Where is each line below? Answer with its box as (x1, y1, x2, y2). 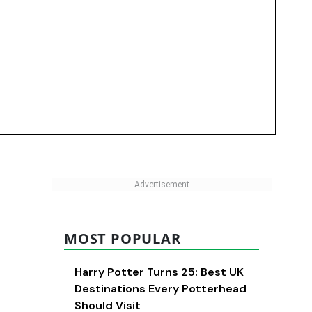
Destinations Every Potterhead (75, 281, 247, 297)
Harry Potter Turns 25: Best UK (75, 265, 244, 280)
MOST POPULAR (64, 229, 181, 249)
